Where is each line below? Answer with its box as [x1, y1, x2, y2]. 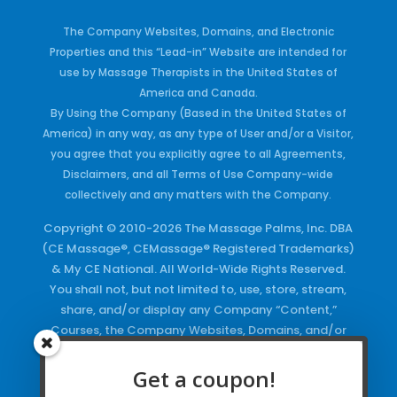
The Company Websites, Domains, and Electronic [62, 23, 334, 39]
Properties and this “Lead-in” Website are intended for [50, 43, 347, 59]
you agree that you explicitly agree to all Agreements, [51, 145, 346, 161]
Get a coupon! [132, 364, 276, 393]
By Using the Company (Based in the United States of [50, 105, 346, 121]
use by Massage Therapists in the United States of [58, 64, 338, 80]
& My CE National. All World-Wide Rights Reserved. [51, 260, 346, 277]
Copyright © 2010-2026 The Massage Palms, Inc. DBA [43, 219, 354, 237]
